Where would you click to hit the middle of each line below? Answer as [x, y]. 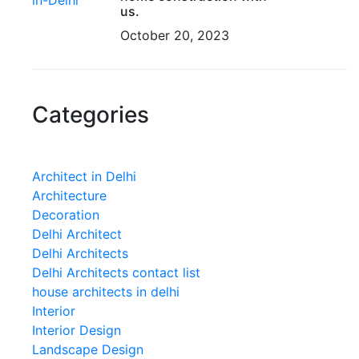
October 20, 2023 [175, 35]
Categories [91, 114]
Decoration [66, 214]
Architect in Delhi [84, 176]
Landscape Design [88, 349]
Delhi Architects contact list [116, 272]
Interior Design [77, 330]
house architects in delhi [106, 291]
